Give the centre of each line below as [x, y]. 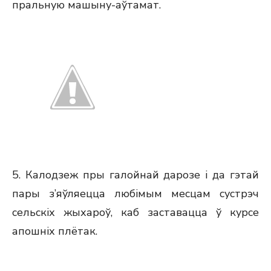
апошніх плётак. [55, 231]
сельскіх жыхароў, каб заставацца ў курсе [135, 212]
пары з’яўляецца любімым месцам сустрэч [135, 194]
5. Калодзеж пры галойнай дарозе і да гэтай [135, 175]
